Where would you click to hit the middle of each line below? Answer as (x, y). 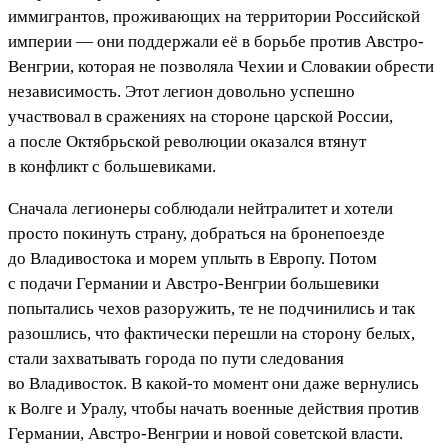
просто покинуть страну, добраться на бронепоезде (196, 233)
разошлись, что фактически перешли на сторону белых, (211, 333)
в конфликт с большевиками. (112, 166)
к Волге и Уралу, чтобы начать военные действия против (213, 408)
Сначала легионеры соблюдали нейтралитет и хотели (200, 208)
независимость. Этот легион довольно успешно (181, 91)
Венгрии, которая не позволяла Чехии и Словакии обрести (221, 66)
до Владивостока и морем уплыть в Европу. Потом (192, 258)
